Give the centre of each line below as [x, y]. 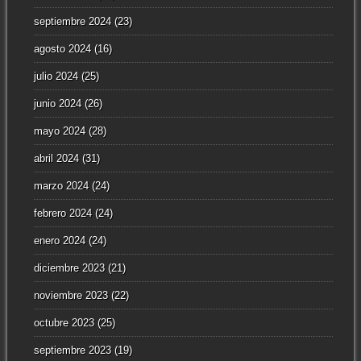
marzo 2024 [61, 185]
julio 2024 [56, 76]
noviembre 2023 [71, 295]
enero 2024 [59, 240]
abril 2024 [56, 158]
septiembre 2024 [72, 21]
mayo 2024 [59, 131]
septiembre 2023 [72, 350]
